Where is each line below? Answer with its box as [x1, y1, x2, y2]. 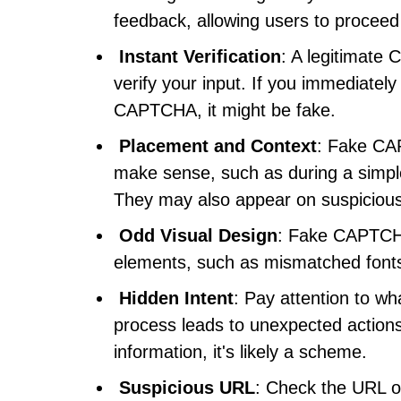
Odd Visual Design [119, 226, 277, 245]
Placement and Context [119, 136, 317, 156]
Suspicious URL [119, 378, 255, 397]
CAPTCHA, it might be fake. [114, 100, 336, 120]
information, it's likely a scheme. [114, 342, 367, 362]
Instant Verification [119, 47, 281, 66]
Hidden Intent [119, 288, 234, 308]
